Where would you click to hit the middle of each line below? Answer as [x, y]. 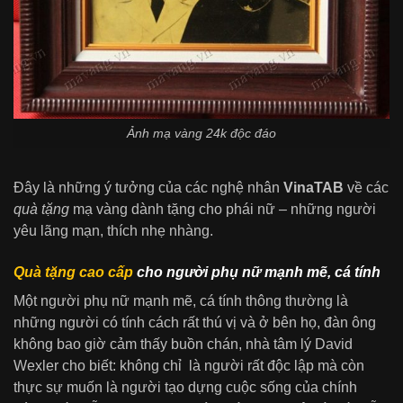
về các [366, 187]
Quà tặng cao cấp [73, 272]
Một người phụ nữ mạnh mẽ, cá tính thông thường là [181, 301]
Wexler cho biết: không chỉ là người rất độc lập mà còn [189, 366]
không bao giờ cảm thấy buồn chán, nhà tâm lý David [183, 345]
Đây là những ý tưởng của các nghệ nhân [148, 187]
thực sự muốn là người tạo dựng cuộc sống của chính [185, 388]
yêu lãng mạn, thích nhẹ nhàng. [113, 230]
